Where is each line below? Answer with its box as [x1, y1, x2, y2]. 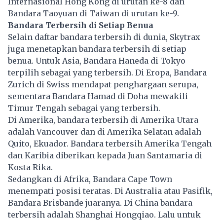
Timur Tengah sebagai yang [8, 103, 121, 113]
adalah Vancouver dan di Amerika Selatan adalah [8, 127, 201, 137]
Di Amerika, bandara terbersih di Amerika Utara [8, 115, 198, 125]
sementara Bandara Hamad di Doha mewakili [8, 91, 188, 102]
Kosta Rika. [8, 162, 53, 173]
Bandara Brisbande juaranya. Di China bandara [8, 198, 192, 208]
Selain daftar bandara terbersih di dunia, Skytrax [8, 32, 200, 42]
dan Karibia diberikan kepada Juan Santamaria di [8, 150, 202, 161]
